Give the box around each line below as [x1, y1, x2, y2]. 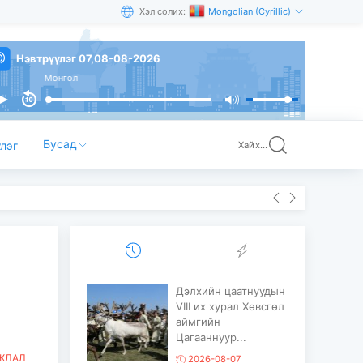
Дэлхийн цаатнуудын [175, 284, 285, 298]
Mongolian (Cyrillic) [207, 6, 293, 17]
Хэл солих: [139, 6, 186, 17]
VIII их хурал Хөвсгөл [175, 300, 284, 314]
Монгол [11, 72, 45, 84]
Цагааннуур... [175, 331, 246, 344]
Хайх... [238, 139, 267, 151]
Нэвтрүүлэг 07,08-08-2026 [15, 51, 160, 65]
